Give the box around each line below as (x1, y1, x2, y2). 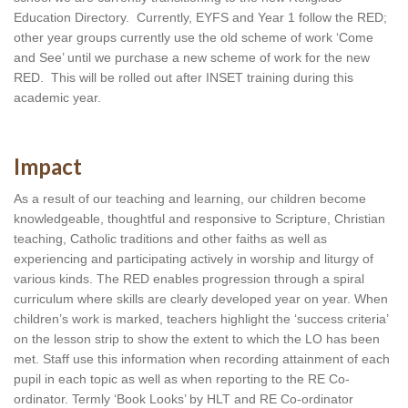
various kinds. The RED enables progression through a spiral (14, 271, 364, 286)
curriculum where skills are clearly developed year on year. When (14, 291, 388, 306)
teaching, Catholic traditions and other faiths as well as (14, 231, 327, 246)
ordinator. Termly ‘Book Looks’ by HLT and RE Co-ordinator (14, 392, 353, 406)
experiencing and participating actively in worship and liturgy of (14, 251, 373, 266)
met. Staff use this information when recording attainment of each (14, 352, 390, 366)
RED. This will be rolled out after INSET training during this (14, 70, 353, 85)
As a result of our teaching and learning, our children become (14, 191, 366, 206)
